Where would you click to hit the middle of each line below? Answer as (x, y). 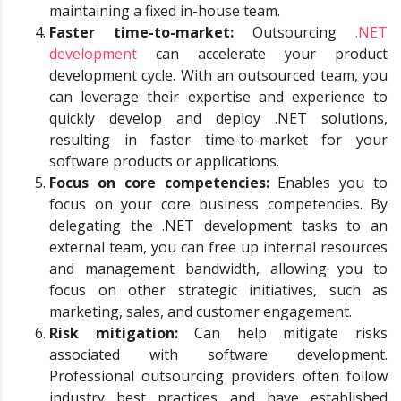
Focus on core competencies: (159, 183)
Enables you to (328, 183)
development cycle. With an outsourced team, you (218, 76)
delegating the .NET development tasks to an (218, 226)
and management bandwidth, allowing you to (218, 269)
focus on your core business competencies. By (218, 205)
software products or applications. (164, 162)
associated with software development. (218, 355)
